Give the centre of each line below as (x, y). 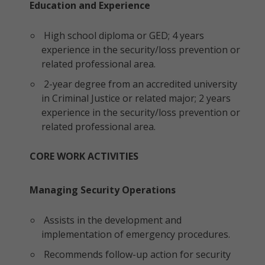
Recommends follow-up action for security (136, 254)
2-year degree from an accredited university (139, 84)
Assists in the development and (112, 220)
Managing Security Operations (103, 190)
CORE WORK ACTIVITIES (84, 156)
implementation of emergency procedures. (136, 234)
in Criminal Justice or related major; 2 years (136, 98)
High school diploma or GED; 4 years (123, 35)
